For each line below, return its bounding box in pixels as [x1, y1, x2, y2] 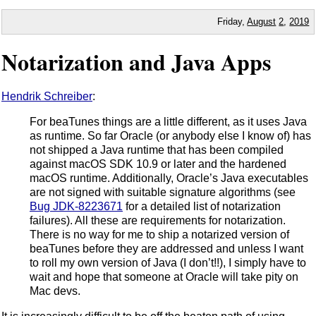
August [247, 16, 276, 27]
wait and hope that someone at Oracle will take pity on [30, 270, 298, 283]
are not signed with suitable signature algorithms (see [30, 186, 296, 198]
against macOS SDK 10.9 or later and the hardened [30, 157, 286, 170]
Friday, [217, 16, 248, 27]
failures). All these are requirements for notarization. [30, 214, 286, 226]
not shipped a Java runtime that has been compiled [30, 143, 284, 156]
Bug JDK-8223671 [30, 200, 123, 212]
